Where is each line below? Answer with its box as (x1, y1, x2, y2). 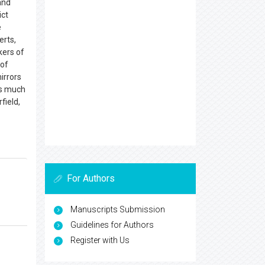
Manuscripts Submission (70, 205, 165, 214)
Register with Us (70, 235, 130, 245)
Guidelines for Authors (70, 220, 154, 230)
